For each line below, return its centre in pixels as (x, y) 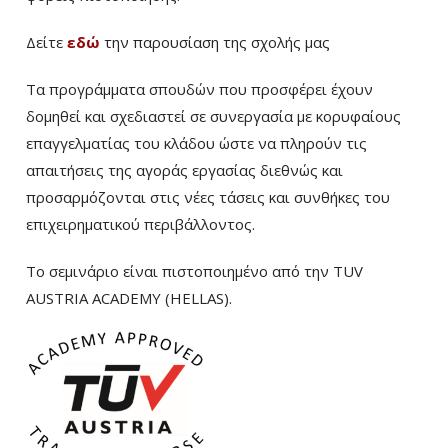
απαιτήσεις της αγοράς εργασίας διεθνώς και (184, 170)
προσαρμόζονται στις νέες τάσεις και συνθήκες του (208, 197)
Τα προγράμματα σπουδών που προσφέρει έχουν (199, 89)
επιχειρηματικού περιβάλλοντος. (140, 224)
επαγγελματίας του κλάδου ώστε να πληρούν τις (196, 143)
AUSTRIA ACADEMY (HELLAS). (129, 298)
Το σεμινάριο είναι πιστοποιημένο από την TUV (194, 271)
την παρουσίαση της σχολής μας (215, 42)
